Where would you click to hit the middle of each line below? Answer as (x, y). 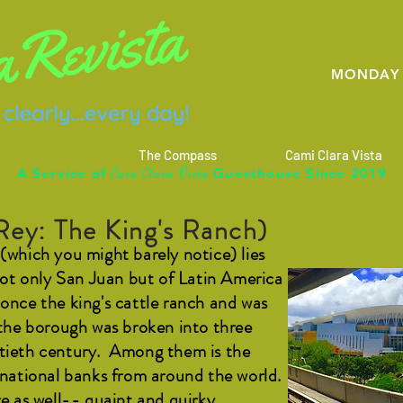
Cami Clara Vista (334, 155)
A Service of (64, 173)
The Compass (178, 155)
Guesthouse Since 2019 (300, 173)
